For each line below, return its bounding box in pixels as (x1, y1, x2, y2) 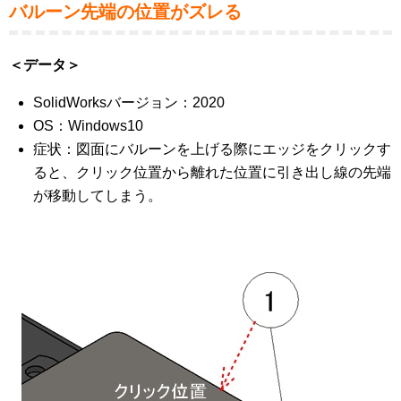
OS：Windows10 (33, 118, 144, 133)
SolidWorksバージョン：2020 (33, 95, 226, 110)
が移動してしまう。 (33, 188, 163, 203)
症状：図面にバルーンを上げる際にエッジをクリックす (33, 141, 392, 157)
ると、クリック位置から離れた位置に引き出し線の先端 (33, 165, 392, 180)
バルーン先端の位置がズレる (9, 2, 242, 21)
